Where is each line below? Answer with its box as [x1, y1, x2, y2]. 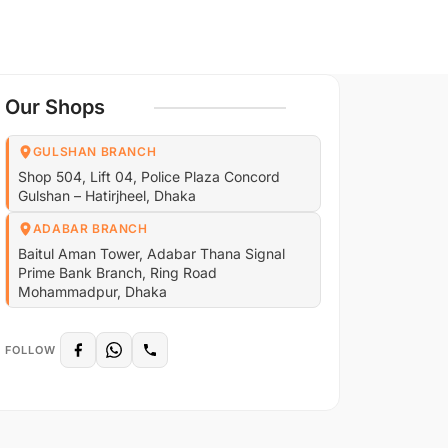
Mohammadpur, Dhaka [17, 283, 167, 300]
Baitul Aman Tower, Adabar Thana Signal [17, 245, 285, 262]
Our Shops [4, 95, 105, 119]
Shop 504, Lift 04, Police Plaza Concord [17, 168, 280, 185]
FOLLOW [4, 342, 57, 357]
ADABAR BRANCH [32, 221, 148, 236]
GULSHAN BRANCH [32, 144, 157, 159]
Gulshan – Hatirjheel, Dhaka [17, 187, 196, 204]
